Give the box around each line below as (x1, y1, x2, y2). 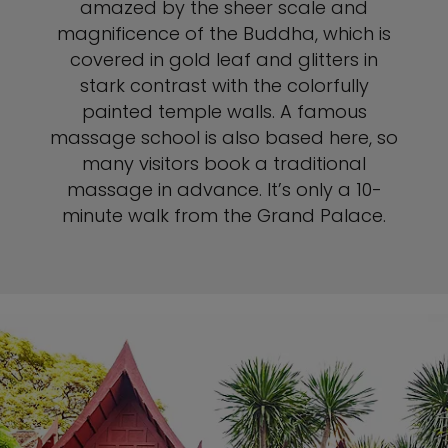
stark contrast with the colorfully (79, 73, 369, 98)
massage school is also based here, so (50, 125, 398, 150)
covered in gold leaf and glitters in (70, 47, 378, 72)
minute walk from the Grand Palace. (62, 203, 386, 228)
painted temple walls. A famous (81, 99, 367, 124)
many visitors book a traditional (82, 151, 366, 176)
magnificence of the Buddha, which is (57, 21, 391, 46)
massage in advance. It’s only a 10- (66, 177, 382, 202)
